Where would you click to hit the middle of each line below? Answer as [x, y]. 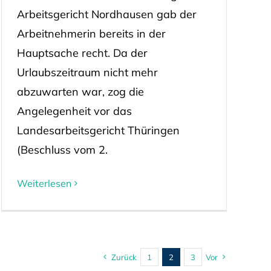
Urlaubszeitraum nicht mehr [87, 73]
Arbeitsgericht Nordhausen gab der [106, 15]
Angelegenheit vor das [74, 111]
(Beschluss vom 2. [62, 150]
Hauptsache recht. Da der [82, 53]
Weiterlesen [44, 184]
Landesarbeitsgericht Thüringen [98, 131]
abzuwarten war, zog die [80, 92]
